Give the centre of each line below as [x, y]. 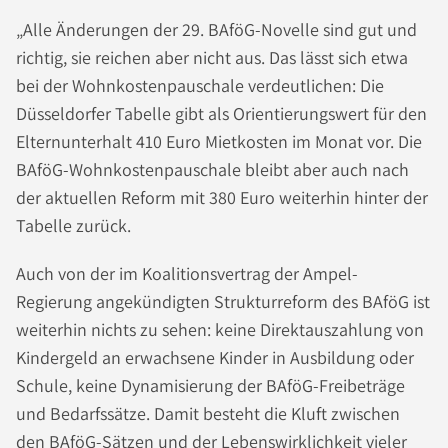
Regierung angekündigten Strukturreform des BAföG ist [223, 301]
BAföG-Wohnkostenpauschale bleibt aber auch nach [212, 169]
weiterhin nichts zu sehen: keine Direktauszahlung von [220, 329]
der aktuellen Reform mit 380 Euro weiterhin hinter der [222, 197]
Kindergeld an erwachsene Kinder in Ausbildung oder [215, 357]
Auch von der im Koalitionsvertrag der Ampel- [187, 273]
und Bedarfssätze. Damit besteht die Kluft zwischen [208, 413]
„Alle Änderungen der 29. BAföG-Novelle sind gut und [216, 29]
